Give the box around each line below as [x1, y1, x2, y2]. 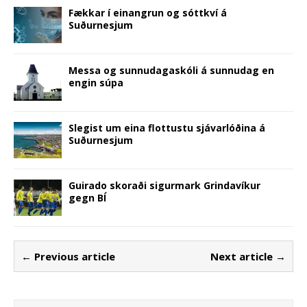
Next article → [210, 249, 286, 263]
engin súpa [69, 75, 123, 89]
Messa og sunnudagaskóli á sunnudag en [69, 63, 274, 77]
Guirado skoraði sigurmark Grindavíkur [69, 178, 260, 192]
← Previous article [21, 249, 115, 263]
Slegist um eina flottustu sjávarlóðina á [69, 121, 265, 134]
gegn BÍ [69, 191, 106, 204]
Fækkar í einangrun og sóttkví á [69, 5, 227, 19]
